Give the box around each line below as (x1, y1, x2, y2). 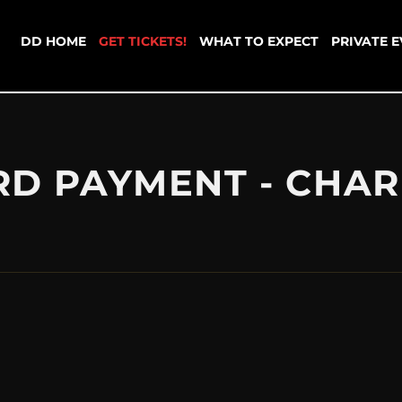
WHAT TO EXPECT (199, 33, 319, 50)
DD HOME (21, 33, 86, 50)
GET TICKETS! (99, 33, 187, 50)
